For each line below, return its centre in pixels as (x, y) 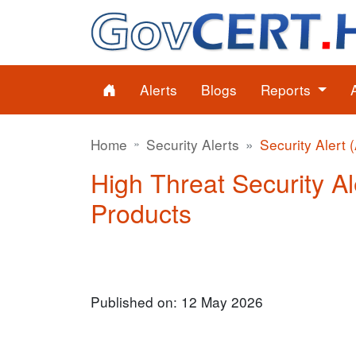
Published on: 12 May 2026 (177, 302)
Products (141, 212)
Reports (288, 89)
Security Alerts (193, 144)
